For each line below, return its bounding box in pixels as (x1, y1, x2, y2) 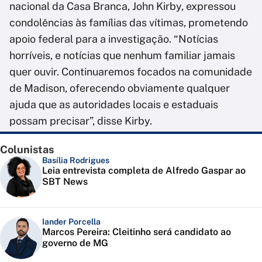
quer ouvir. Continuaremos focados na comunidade (9, 65, 252, 78)
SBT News (42, 176, 88, 188)
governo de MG (42, 237, 108, 249)
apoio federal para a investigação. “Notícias (9, 33, 218, 46)
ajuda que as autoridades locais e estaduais (9, 98, 218, 111)
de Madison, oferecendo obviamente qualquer (9, 82, 230, 95)
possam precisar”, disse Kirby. (9, 115, 152, 127)
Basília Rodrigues (42, 156, 109, 166)
